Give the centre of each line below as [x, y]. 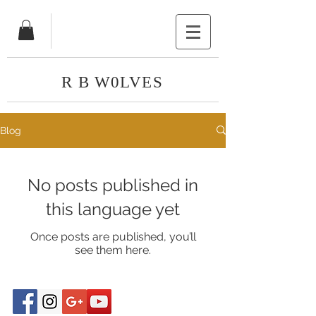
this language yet [113, 209]
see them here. [113, 250]
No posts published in [113, 185]
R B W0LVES [112, 82]
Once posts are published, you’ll [113, 236]
